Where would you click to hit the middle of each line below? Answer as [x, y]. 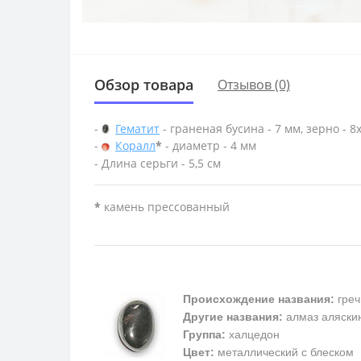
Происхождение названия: [259, 299]
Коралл [135, 146]
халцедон [253, 334]
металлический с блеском [284, 352]
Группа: [204, 334]
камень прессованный [165, 207]
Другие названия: [233, 316]
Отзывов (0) [254, 85]
